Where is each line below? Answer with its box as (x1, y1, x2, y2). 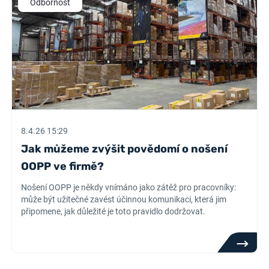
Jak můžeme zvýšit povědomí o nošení (21, 142, 228, 156)
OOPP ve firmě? (21, 160, 104, 173)
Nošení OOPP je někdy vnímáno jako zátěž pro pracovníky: (21, 183, 237, 192)
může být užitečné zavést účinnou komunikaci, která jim (21, 195, 227, 204)
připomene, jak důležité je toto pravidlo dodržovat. (21, 207, 206, 216)
